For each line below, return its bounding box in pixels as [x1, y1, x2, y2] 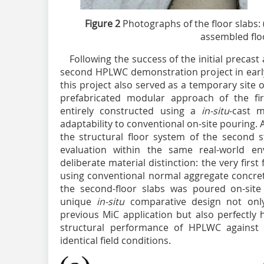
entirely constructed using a [60, 104, 202, 118]
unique [60, 195, 97, 209]
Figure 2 [85, 17, 120, 31]
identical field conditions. [60, 234, 171, 247]
